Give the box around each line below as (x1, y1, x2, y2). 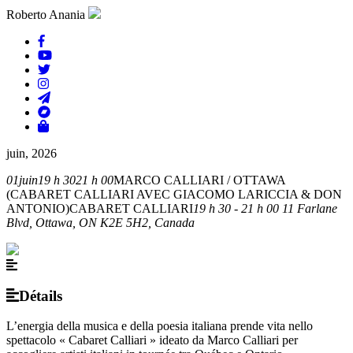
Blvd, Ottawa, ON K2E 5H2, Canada (6, 216, 195, 229)
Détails (19, 287, 63, 304)
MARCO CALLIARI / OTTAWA (113, 173, 285, 187)
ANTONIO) (6, 202, 69, 215)
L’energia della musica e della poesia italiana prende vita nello (6, 319, 313, 333)
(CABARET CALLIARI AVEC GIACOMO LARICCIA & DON (6, 188, 342, 201)
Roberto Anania (6, 8, 85, 21)
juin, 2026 (6, 147, 57, 160)
